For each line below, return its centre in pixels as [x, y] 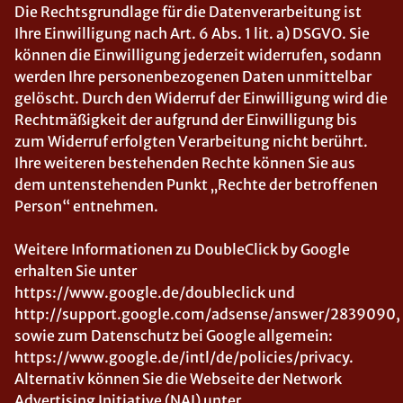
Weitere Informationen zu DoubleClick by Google [182, 249]
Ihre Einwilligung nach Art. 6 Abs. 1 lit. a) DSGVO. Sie [192, 33]
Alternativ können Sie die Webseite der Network [178, 379]
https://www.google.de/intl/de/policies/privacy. [184, 357]
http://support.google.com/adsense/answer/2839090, [207, 314]
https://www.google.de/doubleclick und [155, 292]
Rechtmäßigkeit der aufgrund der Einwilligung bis [186, 120]
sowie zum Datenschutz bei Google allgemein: [174, 336]
